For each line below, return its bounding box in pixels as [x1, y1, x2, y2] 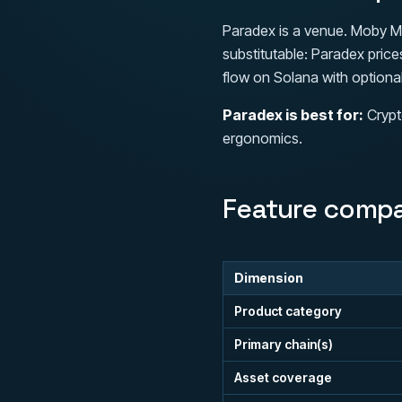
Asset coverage [234, 370, 332, 385]
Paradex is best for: [223, 106, 363, 124]
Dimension [234, 270, 303, 285]
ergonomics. [223, 129, 302, 147]
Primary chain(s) [234, 336, 333, 352]
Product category [234, 303, 342, 319]
